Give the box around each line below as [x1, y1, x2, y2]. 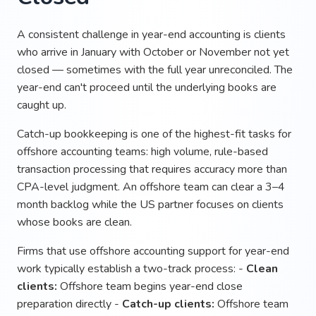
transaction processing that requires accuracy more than [17, 161, 287, 177]
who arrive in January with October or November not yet [17, 44, 289, 60]
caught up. [17, 97, 66, 113]
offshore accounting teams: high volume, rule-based [17, 143, 268, 159]
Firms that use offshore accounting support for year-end [17, 243, 289, 259]
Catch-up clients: [122, 296, 214, 312]
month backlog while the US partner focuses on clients [17, 196, 284, 212]
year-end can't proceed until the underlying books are [17, 79, 276, 95]
